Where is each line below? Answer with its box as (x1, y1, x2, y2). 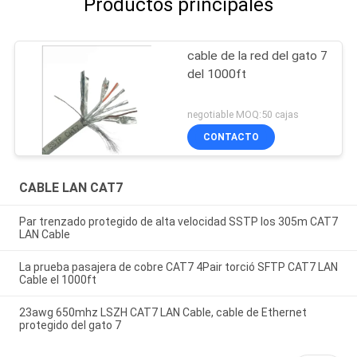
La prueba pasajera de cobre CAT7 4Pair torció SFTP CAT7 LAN (18, 260, 338, 273)
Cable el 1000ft (18, 273, 96, 286)
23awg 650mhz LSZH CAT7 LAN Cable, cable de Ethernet (18, 305, 307, 319)
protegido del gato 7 (18, 318, 121, 331)
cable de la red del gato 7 (187, 49, 328, 64)
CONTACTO (203, 131, 260, 143)
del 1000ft (187, 67, 247, 82)
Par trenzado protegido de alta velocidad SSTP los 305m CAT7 (18, 214, 338, 228)
